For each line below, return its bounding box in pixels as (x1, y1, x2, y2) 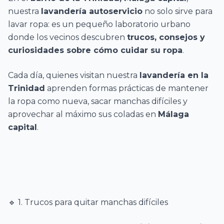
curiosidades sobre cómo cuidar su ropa (8, 45, 182, 55)
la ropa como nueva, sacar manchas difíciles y (8, 96, 187, 106)
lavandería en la (139, 70, 208, 80)
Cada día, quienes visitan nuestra (8, 70, 139, 80)
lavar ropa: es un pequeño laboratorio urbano (8, 19, 190, 29)
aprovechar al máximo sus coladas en (8, 109, 158, 119)
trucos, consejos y (127, 32, 205, 42)
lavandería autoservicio (41, 6, 142, 16)
